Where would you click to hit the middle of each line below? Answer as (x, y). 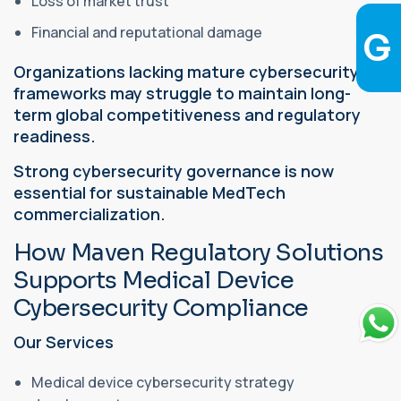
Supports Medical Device (154, 280)
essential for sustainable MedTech (149, 192)
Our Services (64, 341)
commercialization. (90, 213)
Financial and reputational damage (148, 32)
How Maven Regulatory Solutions (199, 252)
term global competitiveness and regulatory (187, 114)
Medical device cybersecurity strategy (163, 382)
